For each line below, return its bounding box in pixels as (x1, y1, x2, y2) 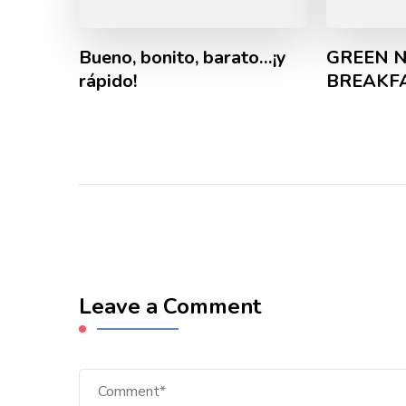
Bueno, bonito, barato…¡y (79, 45, 286, 71)
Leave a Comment (79, 292, 261, 322)
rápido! (79, 69, 137, 94)
